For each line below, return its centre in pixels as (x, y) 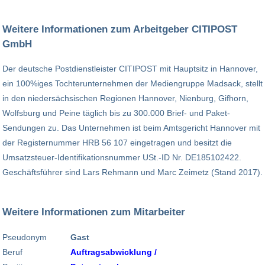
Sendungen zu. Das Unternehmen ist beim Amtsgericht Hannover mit (131, 128)
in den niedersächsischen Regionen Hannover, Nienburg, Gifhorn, (125, 98)
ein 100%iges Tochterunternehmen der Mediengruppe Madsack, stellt (132, 84)
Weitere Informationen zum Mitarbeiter (94, 212)
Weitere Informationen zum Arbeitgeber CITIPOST (120, 29)
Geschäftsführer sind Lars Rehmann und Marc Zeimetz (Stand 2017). (132, 172)
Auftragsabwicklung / (114, 252)
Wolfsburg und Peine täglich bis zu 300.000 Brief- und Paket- (116, 113)
